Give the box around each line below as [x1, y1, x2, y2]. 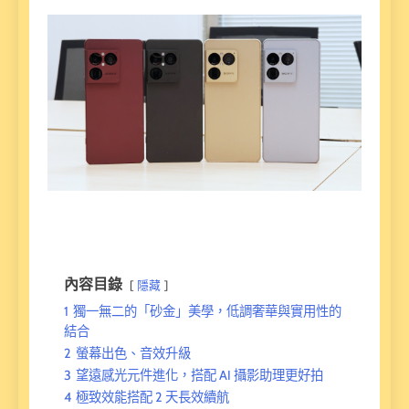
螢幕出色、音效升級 [76, 345, 191, 362]
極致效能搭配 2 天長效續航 [76, 389, 229, 406]
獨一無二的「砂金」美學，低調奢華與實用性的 [73, 303, 341, 320]
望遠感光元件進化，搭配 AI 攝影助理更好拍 [76, 367, 323, 384]
